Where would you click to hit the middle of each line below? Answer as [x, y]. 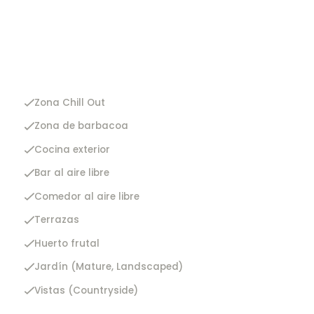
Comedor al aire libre [87, 196]
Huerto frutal [67, 243]
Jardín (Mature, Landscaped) [108, 267]
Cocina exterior [72, 149]
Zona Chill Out [69, 102]
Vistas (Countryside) [86, 290]
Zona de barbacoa [81, 126]
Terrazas [56, 220]
